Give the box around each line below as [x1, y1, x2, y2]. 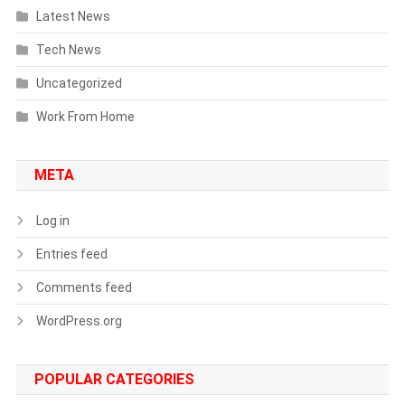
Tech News [35, 42, 101, 57]
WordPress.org [35, 313, 122, 328]
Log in [35, 212, 70, 228]
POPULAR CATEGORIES [33, 370, 194, 388]
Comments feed [35, 279, 132, 295]
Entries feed [35, 246, 108, 261]
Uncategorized [35, 75, 122, 90]
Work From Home [35, 108, 135, 124]
